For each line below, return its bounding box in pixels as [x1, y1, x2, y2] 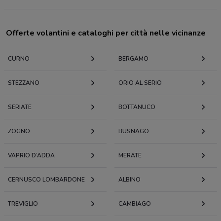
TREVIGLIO [8, 200, 38, 208]
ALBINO [118, 176, 141, 184]
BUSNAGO [118, 127, 149, 136]
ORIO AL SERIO [118, 79, 162, 87]
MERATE [118, 151, 142, 160]
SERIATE [8, 103, 32, 111]
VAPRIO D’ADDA [8, 151, 55, 160]
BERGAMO [118, 55, 148, 63]
